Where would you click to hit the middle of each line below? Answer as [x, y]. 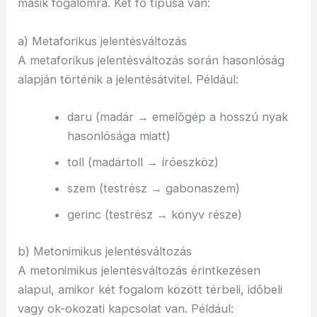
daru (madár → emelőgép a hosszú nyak [177, 116]
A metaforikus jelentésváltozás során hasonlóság [151, 60]
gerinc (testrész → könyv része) [154, 214]
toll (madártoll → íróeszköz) [143, 162]
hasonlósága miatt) [119, 136]
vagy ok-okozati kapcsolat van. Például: [126, 308]
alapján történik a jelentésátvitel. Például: [128, 79]
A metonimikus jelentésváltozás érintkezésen [139, 270]
